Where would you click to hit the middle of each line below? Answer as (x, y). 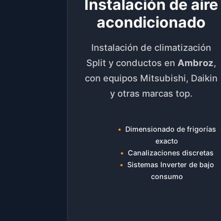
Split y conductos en (132, 63)
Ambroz (196, 63)
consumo (167, 177)
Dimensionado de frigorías (170, 129)
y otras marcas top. (151, 93)
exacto (167, 141)
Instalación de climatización (151, 48)
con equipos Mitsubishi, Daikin (151, 78)
